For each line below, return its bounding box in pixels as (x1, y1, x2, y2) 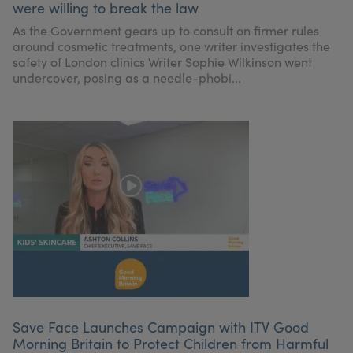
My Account (63, 3, 123, 19)
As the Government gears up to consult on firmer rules (13, 22, 319, 39)
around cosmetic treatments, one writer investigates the (13, 38, 330, 54)
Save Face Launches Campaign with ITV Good (13, 318, 309, 336)
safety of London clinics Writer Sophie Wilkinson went (13, 54, 312, 70)
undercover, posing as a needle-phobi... (13, 69, 241, 86)
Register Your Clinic (210, 3, 310, 19)
